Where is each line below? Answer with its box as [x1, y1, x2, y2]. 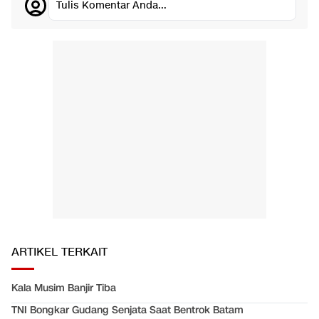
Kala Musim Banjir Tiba [11, 281, 116, 296]
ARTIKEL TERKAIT [11, 245, 108, 261]
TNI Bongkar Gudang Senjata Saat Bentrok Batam [11, 303, 244, 318]
